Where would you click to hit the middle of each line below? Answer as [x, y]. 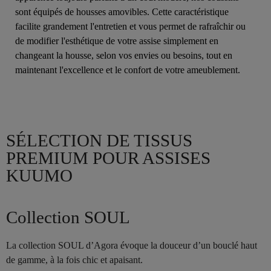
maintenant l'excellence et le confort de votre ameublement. [128, 70]
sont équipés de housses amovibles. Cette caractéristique [122, 12]
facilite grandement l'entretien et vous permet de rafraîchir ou [130, 27]
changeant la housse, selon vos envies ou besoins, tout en [124, 56]
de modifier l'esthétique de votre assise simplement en [117, 41]
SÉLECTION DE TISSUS [99, 141]
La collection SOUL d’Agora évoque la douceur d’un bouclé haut [132, 246]
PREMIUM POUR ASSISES [108, 158]
